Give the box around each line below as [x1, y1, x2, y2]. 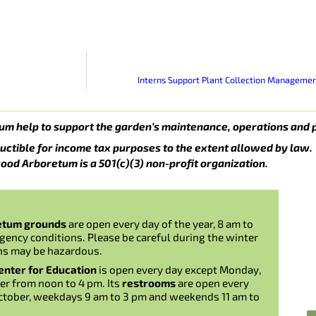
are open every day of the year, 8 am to [68, 217, 253, 231]
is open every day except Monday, [97, 262, 261, 276]
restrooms [122, 276, 176, 289]
